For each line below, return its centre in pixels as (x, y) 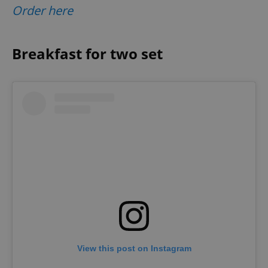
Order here (42, 11)
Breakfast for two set (87, 54)
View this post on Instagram (134, 248)
